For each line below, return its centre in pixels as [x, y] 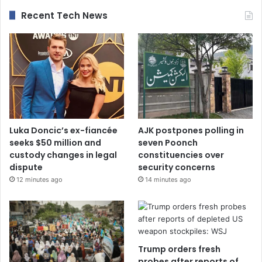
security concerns [177, 168]
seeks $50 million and [55, 143]
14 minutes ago [168, 180]
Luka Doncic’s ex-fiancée [63, 131]
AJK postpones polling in [191, 131]
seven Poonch [168, 143]
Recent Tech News [64, 15]
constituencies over [181, 155]
